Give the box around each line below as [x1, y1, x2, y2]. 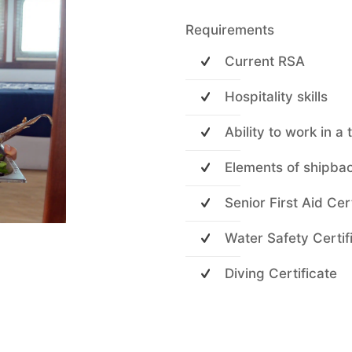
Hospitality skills [225, 89, 328, 104]
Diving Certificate [225, 266, 337, 281]
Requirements [185, 22, 274, 38]
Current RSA [225, 53, 305, 69]
